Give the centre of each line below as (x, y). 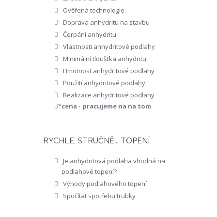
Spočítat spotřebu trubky (100, 196)
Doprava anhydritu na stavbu (107, 22)
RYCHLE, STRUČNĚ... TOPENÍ (96, 141)
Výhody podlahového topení (105, 184)
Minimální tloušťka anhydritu (105, 59)
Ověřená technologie (94, 10)
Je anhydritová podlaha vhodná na (114, 161)
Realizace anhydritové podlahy (109, 95)
